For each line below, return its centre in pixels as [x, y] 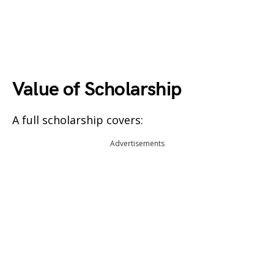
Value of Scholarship [97, 90]
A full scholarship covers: [78, 120]
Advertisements [137, 143]
